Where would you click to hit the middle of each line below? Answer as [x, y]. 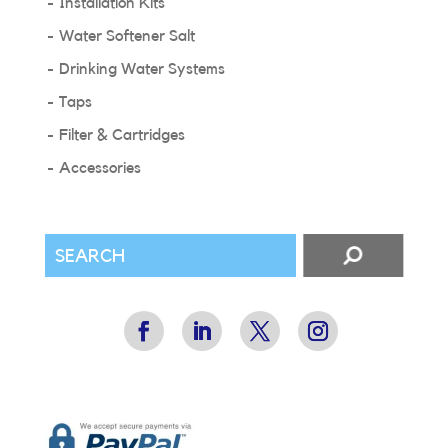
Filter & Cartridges [121, 135]
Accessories [99, 168]
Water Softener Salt [126, 36]
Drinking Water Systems [141, 69]
